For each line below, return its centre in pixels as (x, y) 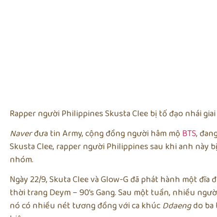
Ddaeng (177, 206)
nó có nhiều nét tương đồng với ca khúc (86, 206)
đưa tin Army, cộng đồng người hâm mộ (107, 133)
